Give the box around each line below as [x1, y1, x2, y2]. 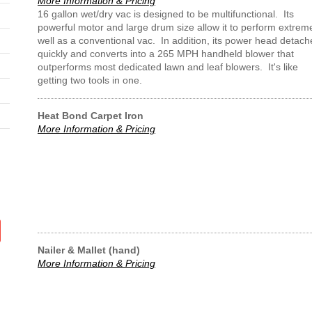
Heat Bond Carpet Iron [38, 110, 143, 121]
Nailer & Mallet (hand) [38, 244, 140, 256]
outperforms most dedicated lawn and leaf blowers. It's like [38, 61, 298, 72]
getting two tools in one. [38, 75, 142, 86]
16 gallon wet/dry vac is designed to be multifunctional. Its [38, 8, 294, 19]
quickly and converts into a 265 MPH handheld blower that [38, 48, 294, 59]
